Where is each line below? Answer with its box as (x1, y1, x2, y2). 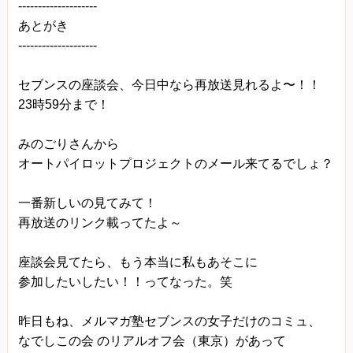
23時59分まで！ (17, 97, 110, 111)
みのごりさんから (17, 136, 119, 150)
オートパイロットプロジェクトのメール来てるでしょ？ (17, 156, 333, 170)
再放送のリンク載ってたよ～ (17, 215, 182, 229)
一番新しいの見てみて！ (17, 195, 157, 210)
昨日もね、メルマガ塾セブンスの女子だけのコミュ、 (17, 314, 321, 328)
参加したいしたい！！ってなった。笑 (17, 274, 232, 288)
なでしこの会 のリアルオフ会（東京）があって (17, 333, 286, 347)
